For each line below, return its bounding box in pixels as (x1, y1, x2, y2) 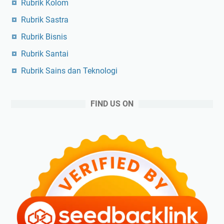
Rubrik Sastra (21, 14, 68, 24)
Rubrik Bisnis (21, 31, 67, 41)
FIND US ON (90, 98, 133, 108)
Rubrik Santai (21, 48, 68, 58)
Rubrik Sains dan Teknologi (21, 65, 117, 75)
